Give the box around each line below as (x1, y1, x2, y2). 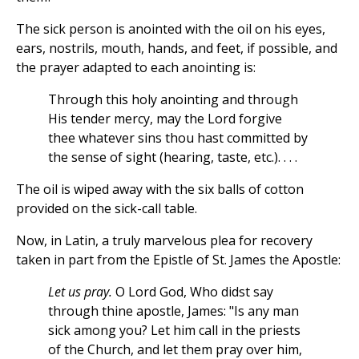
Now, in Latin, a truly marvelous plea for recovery (16, 232, 313, 250)
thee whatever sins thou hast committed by (48, 129, 308, 147)
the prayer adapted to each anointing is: (16, 58, 256, 77)
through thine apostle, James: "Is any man (48, 302, 299, 321)
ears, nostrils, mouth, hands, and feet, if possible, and (16, 39, 337, 58)
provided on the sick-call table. (16, 200, 197, 218)
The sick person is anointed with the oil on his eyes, (16, 20, 325, 38)
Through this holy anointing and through (48, 91, 298, 109)
